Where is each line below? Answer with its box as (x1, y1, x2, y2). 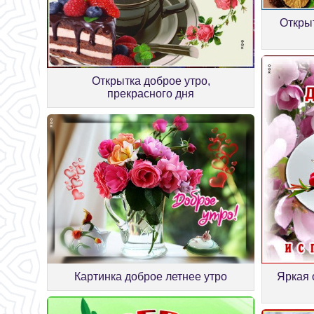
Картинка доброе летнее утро (74, 270, 228, 282)
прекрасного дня (107, 88, 195, 100)
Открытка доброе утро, (91, 75, 210, 88)
